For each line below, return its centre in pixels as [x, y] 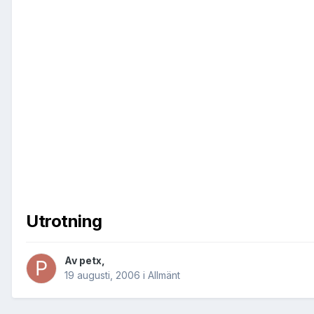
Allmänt [164, 275]
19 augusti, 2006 [102, 275]
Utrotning [64, 221]
